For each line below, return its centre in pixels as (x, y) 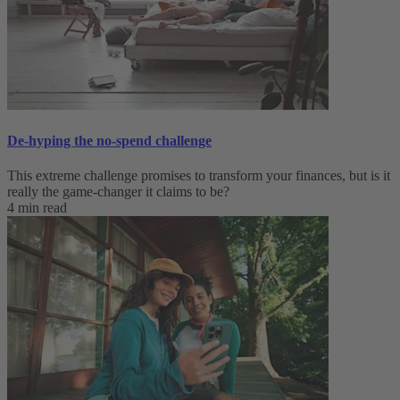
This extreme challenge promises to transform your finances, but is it (199, 175)
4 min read (37, 207)
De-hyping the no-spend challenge (109, 140)
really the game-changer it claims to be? (118, 191)
